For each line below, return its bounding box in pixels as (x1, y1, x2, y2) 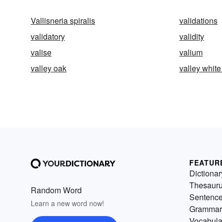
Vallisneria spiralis (31, 15, 95, 26)
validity (179, 31, 204, 42)
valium (179, 47, 203, 58)
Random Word (31, 184, 82, 196)
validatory (31, 31, 65, 42)
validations (179, 15, 218, 26)
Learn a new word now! (31, 198, 104, 208)
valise (31, 47, 52, 58)
